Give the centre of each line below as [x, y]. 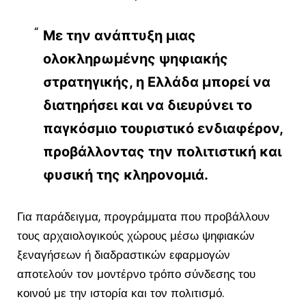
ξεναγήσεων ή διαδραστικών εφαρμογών [124, 255]
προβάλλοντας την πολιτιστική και [162, 152]
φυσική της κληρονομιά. [125, 175]
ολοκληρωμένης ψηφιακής [135, 59]
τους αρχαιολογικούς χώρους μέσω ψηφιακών [136, 236]
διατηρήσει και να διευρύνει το [147, 106]
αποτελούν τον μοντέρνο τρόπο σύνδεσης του [136, 274]
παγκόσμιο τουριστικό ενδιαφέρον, [163, 129]
